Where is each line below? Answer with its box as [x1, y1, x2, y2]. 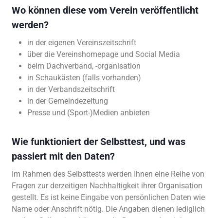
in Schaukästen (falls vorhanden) [27, 73, 141, 82]
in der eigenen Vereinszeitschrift [27, 37, 136, 47]
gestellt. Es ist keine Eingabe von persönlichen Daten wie [12, 192, 205, 202]
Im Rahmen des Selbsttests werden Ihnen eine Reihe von [12, 169, 204, 179]
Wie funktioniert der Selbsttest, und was [12, 135, 185, 147]
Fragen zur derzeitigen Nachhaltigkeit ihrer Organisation [12, 181, 202, 190]
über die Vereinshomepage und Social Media [27, 49, 180, 59]
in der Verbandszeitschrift [27, 84, 115, 94]
